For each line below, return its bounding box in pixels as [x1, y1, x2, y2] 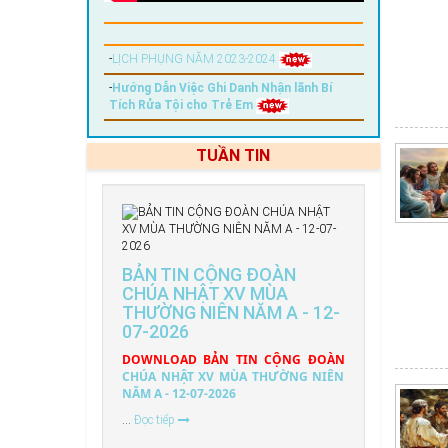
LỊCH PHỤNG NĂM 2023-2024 [112, 51, 279, 66]
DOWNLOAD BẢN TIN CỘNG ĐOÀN [122, 350, 345, 368]
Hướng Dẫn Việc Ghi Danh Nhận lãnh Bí [112, 80, 332, 95]
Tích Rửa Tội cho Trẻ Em [109, 97, 256, 112]
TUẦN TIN [196, 145, 271, 165]
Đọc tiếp [134, 412, 178, 427]
